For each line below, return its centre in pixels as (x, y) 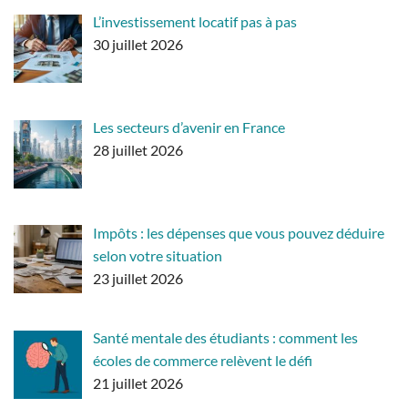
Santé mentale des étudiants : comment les (225, 338)
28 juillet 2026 (138, 149)
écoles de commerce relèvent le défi (203, 361)
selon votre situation (158, 255)
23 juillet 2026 (138, 278)
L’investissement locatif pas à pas (195, 21)
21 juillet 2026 (138, 383)
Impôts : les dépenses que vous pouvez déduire (239, 232)
